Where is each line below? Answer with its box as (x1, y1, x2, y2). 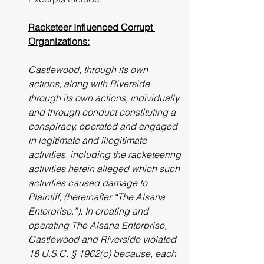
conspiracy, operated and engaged (28, 120, 180, 132)
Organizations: (28, 35, 90, 47)
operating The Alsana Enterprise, (28, 219, 169, 231)
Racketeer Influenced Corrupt (28, 21, 155, 33)
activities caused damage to (28, 177, 150, 189)
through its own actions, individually (28, 92, 181, 104)
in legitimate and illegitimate (28, 134, 149, 146)
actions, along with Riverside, (28, 78, 154, 90)
